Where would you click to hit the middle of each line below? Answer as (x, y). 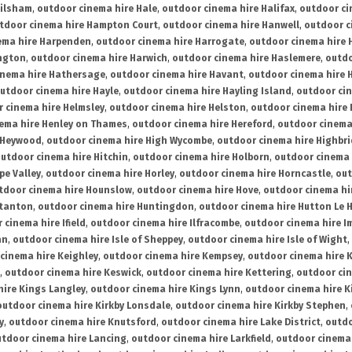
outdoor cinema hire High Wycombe (129, 141)
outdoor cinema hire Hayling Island (207, 92)
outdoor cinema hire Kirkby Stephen (260, 306)
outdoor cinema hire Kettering (219, 273)
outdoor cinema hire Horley (110, 174)
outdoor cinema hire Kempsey (173, 257)
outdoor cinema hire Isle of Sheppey (98, 240)
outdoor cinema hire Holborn (201, 158)
